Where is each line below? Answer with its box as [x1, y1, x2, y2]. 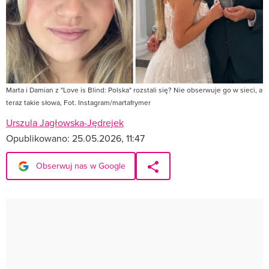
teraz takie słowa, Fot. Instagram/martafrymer [6, 97, 151, 107]
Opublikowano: [6, 131, 72, 145]
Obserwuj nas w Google [34, 159, 125, 172]
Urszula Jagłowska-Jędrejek [6, 115, 124, 129]
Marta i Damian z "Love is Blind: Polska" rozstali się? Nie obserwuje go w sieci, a [6, 84, 262, 95]
